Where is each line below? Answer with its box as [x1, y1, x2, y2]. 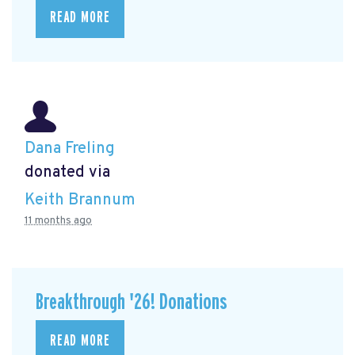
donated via [25, 162, 110, 183]
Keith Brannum [25, 190, 136, 212]
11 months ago [25, 214, 92, 228]
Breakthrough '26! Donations [36, 291, 227, 315]
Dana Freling [25, 138, 115, 159]
